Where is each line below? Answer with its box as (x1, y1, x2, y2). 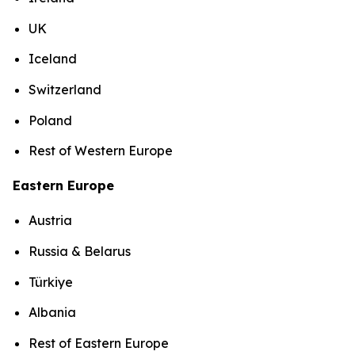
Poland (29, 112, 75, 128)
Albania (29, 304, 79, 321)
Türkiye (29, 273, 76, 290)
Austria (29, 212, 75, 229)
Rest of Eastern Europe (29, 334, 172, 351)
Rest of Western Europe (29, 143, 176, 159)
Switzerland (29, 81, 105, 97)
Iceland (29, 51, 80, 67)
